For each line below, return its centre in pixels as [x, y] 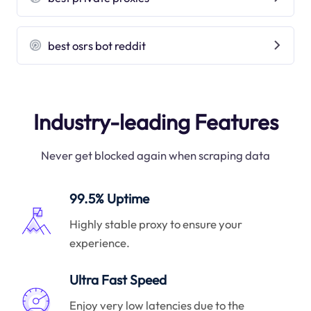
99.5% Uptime [110, 199]
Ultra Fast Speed [118, 280]
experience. [100, 242]
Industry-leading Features [155, 122]
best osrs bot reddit [97, 45]
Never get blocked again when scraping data [155, 155]
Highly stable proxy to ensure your [156, 224]
